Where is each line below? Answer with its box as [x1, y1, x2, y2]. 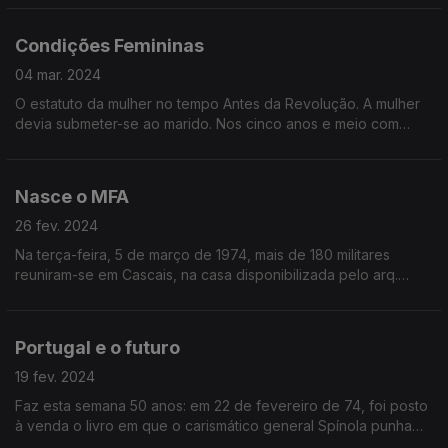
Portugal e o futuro [15, 337, 180, 358]
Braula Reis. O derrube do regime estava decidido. [15, 286, 350, 303]
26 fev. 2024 [15, 217, 98, 234]
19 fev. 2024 [15, 368, 95, 385]
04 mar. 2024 [15, 66, 101, 83]
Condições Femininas [15, 35, 204, 56]
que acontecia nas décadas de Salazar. [15, 155, 276, 172]
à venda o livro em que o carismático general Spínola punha [15, 417, 412, 434]
